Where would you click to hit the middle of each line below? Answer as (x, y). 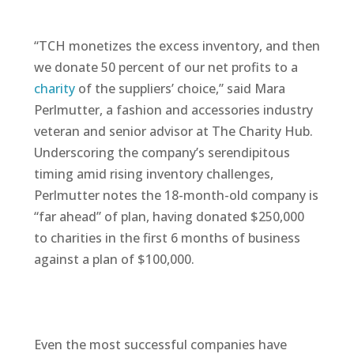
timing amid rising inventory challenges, (153, 173)
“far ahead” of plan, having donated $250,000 (169, 216)
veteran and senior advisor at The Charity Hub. (173, 131)
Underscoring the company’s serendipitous (162, 152)
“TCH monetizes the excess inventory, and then (177, 45)
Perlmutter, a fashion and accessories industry (173, 109)
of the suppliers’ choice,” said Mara (180, 88)
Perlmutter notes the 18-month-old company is (176, 195)
